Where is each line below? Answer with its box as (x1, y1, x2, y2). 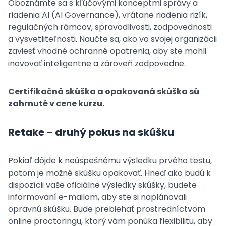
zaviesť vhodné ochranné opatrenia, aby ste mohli (8, 45, 206, 57)
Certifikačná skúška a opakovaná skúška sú (8, 86, 199, 97)
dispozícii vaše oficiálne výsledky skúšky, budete (8, 179, 197, 191)
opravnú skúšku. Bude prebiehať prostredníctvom (8, 203, 205, 215)
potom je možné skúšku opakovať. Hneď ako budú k (8, 167, 211, 179)
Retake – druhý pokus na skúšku (8, 125, 174, 139)
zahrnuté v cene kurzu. (8, 98, 104, 109)
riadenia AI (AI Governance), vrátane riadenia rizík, (8, 9, 207, 21)
